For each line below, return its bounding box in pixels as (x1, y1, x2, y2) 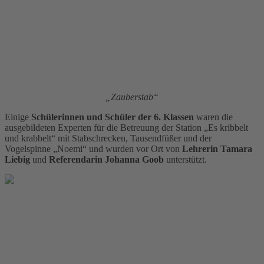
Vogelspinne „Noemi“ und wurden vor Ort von (5, 144, 182, 154)
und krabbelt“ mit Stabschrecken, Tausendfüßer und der (5, 133, 212, 144)
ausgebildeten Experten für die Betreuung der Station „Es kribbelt (5, 123, 248, 133)
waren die (194, 112, 233, 123)
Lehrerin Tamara (182, 144, 252, 154)
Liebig (5, 154, 30, 165)
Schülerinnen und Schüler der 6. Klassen (31, 112, 194, 123)
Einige (5, 112, 31, 123)
